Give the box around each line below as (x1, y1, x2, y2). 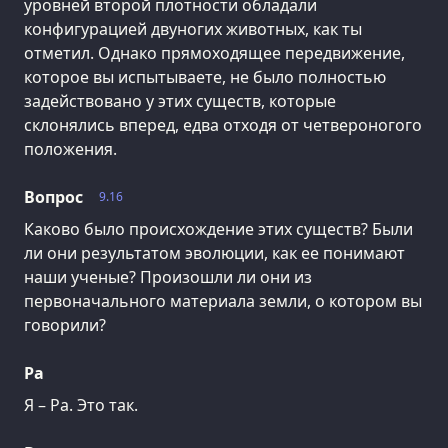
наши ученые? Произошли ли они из (24, 265, 312, 288)
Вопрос (24, 186, 83, 208)
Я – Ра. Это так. (24, 393, 138, 416)
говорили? (24, 313, 106, 336)
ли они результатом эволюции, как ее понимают (24, 241, 405, 264)
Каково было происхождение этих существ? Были (24, 217, 413, 240)
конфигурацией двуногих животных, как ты (24, 18, 362, 41)
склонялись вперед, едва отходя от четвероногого (24, 114, 422, 137)
